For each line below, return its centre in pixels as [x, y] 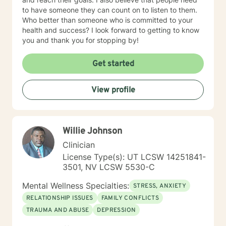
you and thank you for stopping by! [80, 40]
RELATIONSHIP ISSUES [60, 198]
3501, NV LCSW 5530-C [109, 167]
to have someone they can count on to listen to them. [110, 10]
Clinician [79, 145]
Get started [113, 64]
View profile [113, 90]
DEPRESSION [117, 210]
